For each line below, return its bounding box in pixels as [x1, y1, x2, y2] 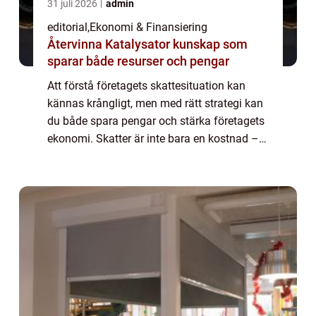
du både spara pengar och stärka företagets [47, 114, 265, 128]
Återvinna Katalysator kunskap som [47, 36, 173, 51]
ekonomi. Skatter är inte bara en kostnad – [47, 131, 259, 145]
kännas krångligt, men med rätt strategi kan [47, 96, 263, 110]
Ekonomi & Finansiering [90, 20, 207, 34]
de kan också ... [47, 149, 124, 163]
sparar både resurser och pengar [47, 53, 229, 68]
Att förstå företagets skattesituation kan [47, 78, 245, 92]
